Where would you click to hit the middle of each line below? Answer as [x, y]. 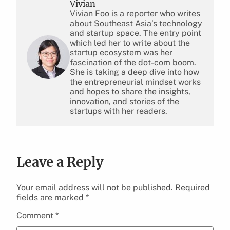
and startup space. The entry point [136, 33]
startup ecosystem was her [121, 52]
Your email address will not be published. [95, 187]
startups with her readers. [119, 111]
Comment [36, 215]
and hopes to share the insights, [130, 91]
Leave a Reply [60, 162]
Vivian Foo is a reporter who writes [135, 13]
